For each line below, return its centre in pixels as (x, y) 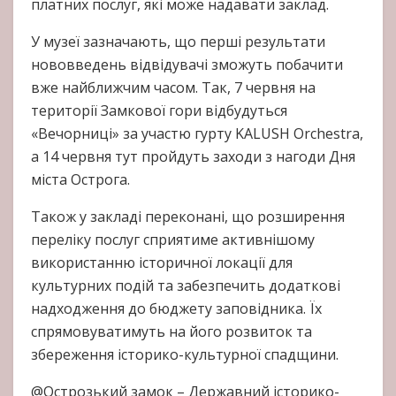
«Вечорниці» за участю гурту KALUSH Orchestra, (197, 134)
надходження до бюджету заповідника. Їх (176, 309)
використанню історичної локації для (162, 263)
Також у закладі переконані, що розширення (188, 217)
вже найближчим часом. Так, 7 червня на (173, 88)
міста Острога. (80, 180)
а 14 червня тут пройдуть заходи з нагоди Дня (193, 157)
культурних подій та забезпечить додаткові (186, 286)
